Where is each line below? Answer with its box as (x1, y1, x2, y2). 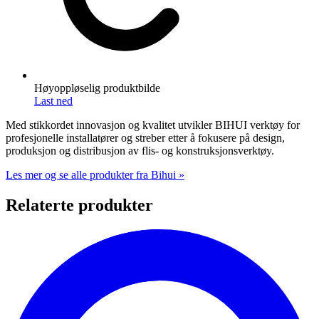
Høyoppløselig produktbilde (34, 81, 160, 94)
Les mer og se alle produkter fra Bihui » (6, 168, 184, 181)
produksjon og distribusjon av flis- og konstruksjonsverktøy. (6, 144, 274, 157)
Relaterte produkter (6, 195, 153, 214)
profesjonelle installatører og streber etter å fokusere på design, (6, 131, 285, 144)
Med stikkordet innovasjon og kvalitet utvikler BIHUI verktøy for (6, 118, 300, 131)
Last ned (34, 94, 73, 107)
